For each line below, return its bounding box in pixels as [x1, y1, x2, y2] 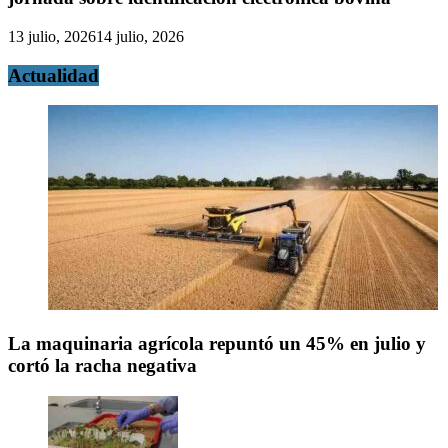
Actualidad [8, 64, 99, 86]
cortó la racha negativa [8, 354, 197, 376]
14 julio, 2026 [96, 27, 184, 45]
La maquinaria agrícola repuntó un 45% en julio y [8, 332, 426, 354]
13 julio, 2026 [8, 27, 96, 45]
